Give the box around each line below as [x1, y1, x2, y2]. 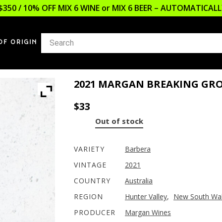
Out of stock [95, 116, 143, 126]
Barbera [125, 144, 151, 154]
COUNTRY [74, 176, 111, 185]
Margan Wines [125, 208, 171, 217]
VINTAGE [74, 160, 107, 169]
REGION [74, 192, 103, 201]
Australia [125, 176, 153, 185]
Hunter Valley [125, 192, 167, 201]
